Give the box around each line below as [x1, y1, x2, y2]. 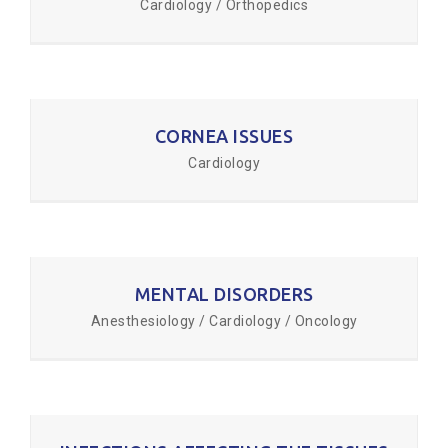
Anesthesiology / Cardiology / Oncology [90, 313, 358, 329]
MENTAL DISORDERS [134, 284, 314, 304]
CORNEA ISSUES [154, 126, 294, 146]
